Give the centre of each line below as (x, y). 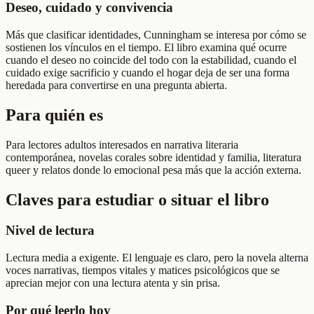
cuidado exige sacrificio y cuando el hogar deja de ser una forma (148, 72)
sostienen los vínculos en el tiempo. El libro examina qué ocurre (146, 47)
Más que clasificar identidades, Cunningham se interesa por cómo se (156, 34)
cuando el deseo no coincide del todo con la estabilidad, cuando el (151, 60)
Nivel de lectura (50, 231)
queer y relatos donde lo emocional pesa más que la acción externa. (153, 170)
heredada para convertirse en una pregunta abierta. (116, 85)
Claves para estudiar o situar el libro (137, 199)
